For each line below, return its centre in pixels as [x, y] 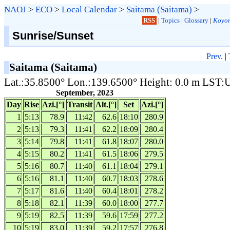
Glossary [196, 20]
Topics [170, 20]
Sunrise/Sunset [53, 35]
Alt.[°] [106, 104]
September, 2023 [85, 92]
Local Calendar [89, 9]
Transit [80, 104]
